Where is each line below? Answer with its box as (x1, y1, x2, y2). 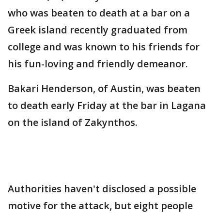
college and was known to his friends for (8, 40, 200, 53)
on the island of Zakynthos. (8, 116, 138, 129)
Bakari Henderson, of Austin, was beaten (8, 82, 201, 95)
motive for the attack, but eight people (8, 199, 193, 212)
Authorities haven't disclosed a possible (8, 182, 196, 195)
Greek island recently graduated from (8, 23, 187, 36)
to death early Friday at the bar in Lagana (8, 99, 206, 112)
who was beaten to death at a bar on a (8, 6, 190, 19)
